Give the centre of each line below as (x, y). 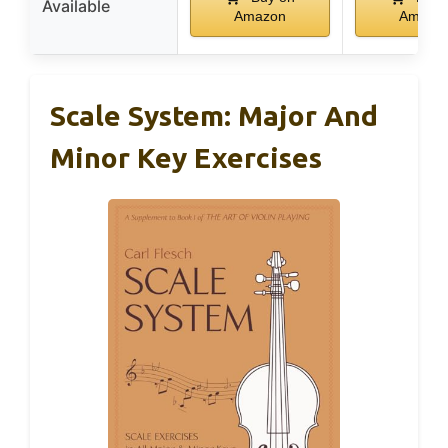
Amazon (260, 15)
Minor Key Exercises (186, 157)
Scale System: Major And (214, 115)
